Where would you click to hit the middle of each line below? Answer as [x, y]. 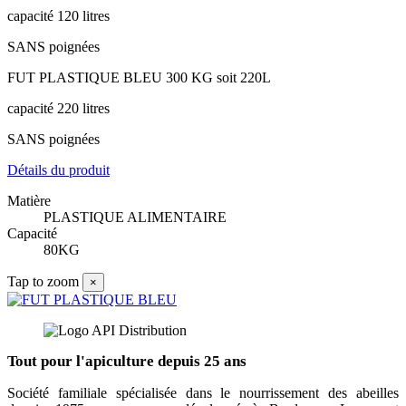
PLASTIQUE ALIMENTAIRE [135, 217]
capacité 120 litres [58, 16]
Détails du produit [58, 170]
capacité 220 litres [58, 109]
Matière [29, 201]
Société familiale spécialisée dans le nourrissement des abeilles [203, 393]
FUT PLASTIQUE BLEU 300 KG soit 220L [139, 78]
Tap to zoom [43, 282]
